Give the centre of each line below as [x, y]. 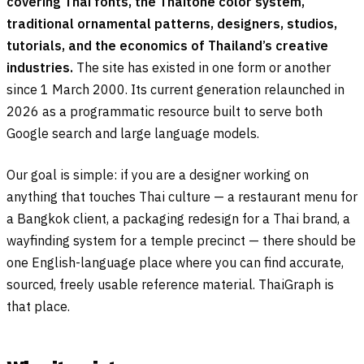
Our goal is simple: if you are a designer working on [158, 174]
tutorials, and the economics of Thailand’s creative [167, 45]
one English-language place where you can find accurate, [175, 262]
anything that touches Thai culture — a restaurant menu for [182, 196]
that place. [38, 306]
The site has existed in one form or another [202, 67]
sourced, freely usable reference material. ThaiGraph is [170, 284]
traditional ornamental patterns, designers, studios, [172, 23]
